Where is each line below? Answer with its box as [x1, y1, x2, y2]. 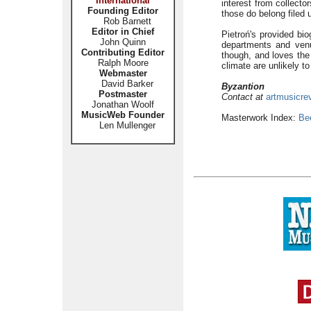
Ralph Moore [97, 58, 149, 68]
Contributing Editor [81, 47, 165, 58]
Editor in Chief [92, 26, 154, 37]
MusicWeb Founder [81, 110, 165, 120]
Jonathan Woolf [92, 99, 154, 110]
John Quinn [100, 37, 146, 47]
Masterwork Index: [221, 112, 299, 123]
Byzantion [221, 81, 264, 92]
